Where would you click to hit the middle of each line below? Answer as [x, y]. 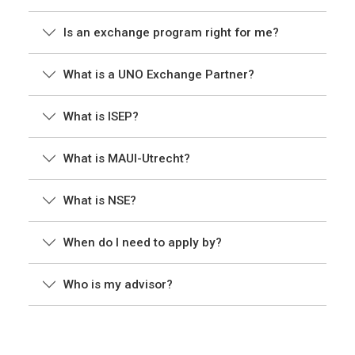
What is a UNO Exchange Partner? [159, 75]
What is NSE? [100, 201]
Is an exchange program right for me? [171, 33]
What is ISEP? [101, 117]
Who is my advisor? [118, 285]
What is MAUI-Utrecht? [127, 159]
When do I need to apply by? [143, 243]
